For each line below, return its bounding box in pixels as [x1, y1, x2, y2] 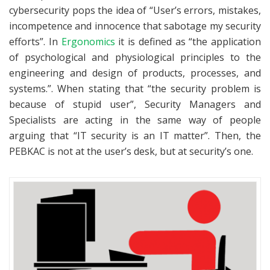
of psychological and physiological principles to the [9, 50, 261, 64]
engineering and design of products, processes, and [9, 66, 261, 80]
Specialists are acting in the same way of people [9, 113, 261, 127]
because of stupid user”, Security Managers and [9, 97, 261, 111]
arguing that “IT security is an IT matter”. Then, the [9, 128, 261, 142]
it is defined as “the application [115, 34, 261, 48]
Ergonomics [61, 34, 115, 48]
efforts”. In [9, 34, 61, 48]
